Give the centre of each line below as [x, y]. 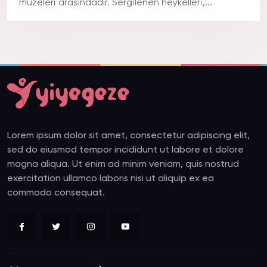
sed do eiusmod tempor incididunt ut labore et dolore [125, 150]
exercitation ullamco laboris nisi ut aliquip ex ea [111, 179]
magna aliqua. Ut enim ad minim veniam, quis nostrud [123, 165]
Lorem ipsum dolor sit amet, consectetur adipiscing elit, [128, 136]
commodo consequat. [56, 193]
